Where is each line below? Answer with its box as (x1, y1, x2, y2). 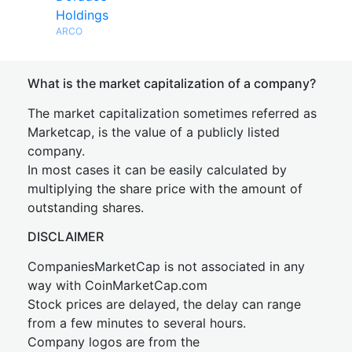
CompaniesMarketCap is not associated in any (27, 258, 305, 274)
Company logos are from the (27, 334, 200, 350)
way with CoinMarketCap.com (27, 277, 207, 293)
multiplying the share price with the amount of (27, 181, 302, 196)
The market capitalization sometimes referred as (27, 105, 317, 121)
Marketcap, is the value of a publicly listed (27, 124, 280, 140)
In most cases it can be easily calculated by (27, 162, 287, 178)
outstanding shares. (27, 200, 144, 215)
